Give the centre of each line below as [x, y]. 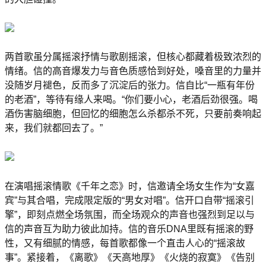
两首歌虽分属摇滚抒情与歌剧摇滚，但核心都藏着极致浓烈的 [133, 57]
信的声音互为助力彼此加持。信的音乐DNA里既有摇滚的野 [129, 229]
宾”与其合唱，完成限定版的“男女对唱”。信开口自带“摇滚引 [129, 200]
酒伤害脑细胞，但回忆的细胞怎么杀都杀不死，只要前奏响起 [133, 114]
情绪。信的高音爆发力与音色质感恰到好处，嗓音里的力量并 [133, 71]
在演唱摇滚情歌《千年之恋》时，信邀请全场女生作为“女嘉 [130, 186]
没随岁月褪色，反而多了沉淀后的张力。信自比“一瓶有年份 [130, 85]
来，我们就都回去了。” [54, 128]
